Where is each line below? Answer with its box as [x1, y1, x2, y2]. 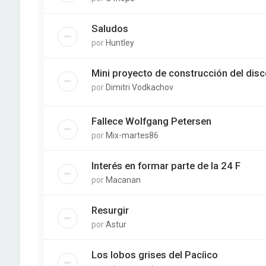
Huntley [105, 37, 134, 47]
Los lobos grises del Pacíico [91, 248, 218, 261]
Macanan [105, 175, 141, 185]
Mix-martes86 [105, 130, 159, 140]
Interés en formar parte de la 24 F [91, 159, 240, 172]
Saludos [91, 22, 128, 34]
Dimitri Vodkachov [105, 82, 173, 92]
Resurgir [91, 204, 129, 216]
